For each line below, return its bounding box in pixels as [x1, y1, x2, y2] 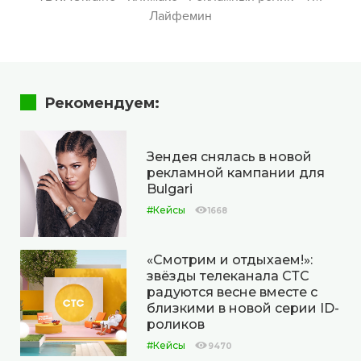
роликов [147, 316, 205, 332]
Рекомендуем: [44, 94, 160, 112]
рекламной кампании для [147, 164, 325, 180]
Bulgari [147, 180, 193, 197]
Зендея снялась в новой [147, 148, 312, 164]
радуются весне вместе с [147, 284, 317, 300]
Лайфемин [148, 8, 212, 24]
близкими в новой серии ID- [147, 300, 339, 316]
